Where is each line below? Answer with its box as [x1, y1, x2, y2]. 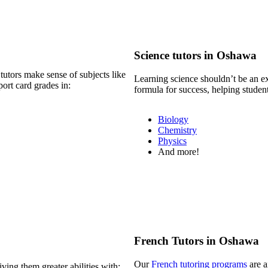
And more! [158, 146, 199, 157]
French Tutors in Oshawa [134, 234, 259, 248]
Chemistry [158, 124, 197, 135]
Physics [158, 135, 187, 146]
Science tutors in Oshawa [134, 49, 257, 62]
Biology [158, 114, 188, 124]
